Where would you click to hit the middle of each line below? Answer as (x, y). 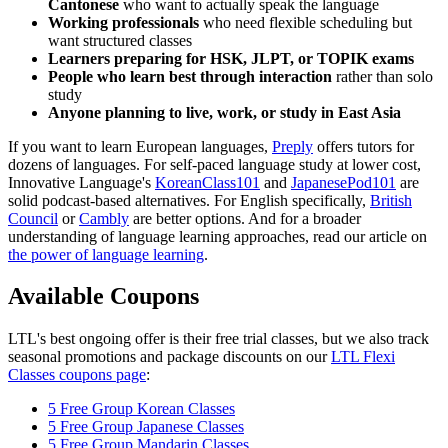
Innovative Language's (81, 182)
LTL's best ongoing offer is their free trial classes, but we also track (218, 339)
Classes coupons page (77, 375)
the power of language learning (106, 254)
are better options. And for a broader (245, 218)
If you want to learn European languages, (140, 146)
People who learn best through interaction (190, 76)
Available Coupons (103, 296)
